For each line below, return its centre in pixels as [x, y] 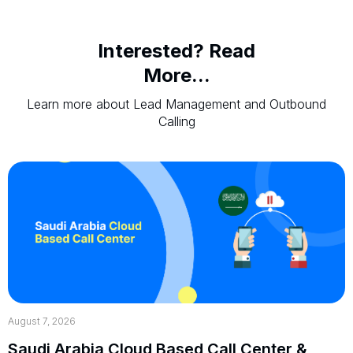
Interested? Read [176, 50]
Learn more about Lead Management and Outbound [176, 104]
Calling [176, 121]
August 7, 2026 [42, 321]
